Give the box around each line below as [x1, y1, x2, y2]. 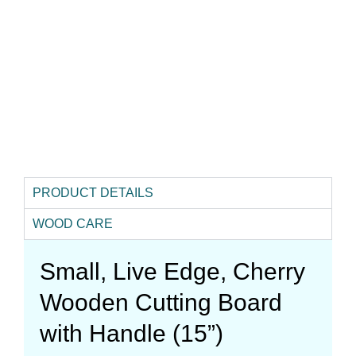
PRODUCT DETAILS [32, 185, 153, 199]
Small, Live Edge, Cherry [39, 257, 305, 284]
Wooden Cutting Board [39, 288, 282, 315]
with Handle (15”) [39, 319, 223, 346]
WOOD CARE [32, 216, 113, 230]
